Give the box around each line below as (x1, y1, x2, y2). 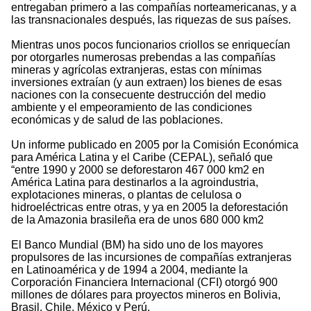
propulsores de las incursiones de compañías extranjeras (11, 251, 292, 264)
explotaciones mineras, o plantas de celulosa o (11, 189, 242, 201)
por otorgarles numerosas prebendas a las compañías (11, 51, 276, 64)
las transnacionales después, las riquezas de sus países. (11, 14, 291, 26)
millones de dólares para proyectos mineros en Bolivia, (11, 289, 280, 301)
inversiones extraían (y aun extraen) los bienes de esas (11, 76, 282, 89)
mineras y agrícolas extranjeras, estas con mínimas (11, 64, 262, 76)
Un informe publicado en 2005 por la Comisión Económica (11, 139, 299, 151)
